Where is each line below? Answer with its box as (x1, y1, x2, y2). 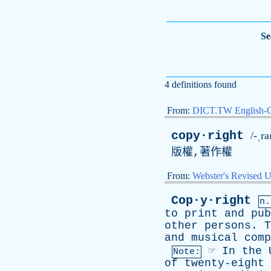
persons (204, 220, 251, 232)
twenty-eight (184, 257, 264, 269)
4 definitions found (165, 79, 237, 90)
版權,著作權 (165, 146, 232, 158)
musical (191, 232, 238, 244)
